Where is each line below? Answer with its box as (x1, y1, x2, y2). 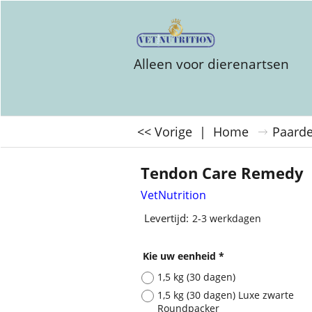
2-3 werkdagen (192, 212, 261, 226)
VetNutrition (141, 187, 206, 203)
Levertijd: (144, 211, 189, 226)
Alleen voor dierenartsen (134, 55, 289, 73)
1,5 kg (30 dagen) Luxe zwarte (157, 288, 294, 302)
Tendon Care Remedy (141, 162, 304, 184)
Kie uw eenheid (143, 249, 219, 263)
